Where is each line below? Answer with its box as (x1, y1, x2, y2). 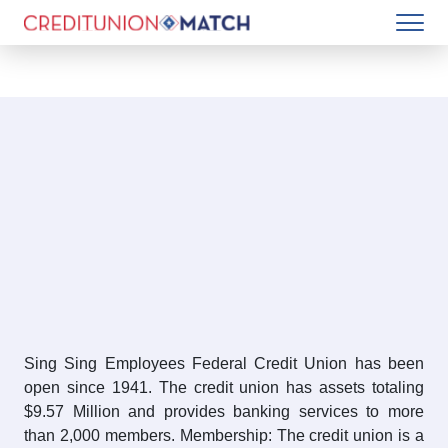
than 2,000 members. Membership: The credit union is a (24, 427, 424, 445)
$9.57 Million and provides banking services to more (24, 403, 424, 421)
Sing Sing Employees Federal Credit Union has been (24, 355, 424, 373)
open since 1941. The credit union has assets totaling (24, 379, 424, 397)
